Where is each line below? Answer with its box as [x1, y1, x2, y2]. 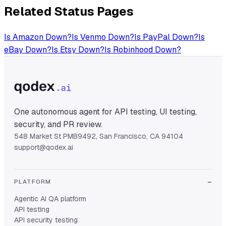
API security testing [14, 215, 78, 225]
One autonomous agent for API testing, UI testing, [14, 106, 197, 118]
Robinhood [113, 44, 153, 55]
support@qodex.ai [14, 143, 73, 152]
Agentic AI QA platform [14, 194, 86, 204]
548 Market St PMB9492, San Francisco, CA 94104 [14, 132, 183, 141]
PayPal [143, 32, 170, 43]
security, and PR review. [14, 119, 102, 130]
